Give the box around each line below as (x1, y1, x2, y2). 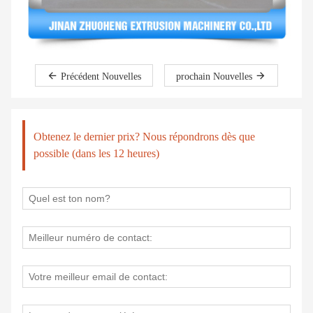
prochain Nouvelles (176, 71, 255, 82)
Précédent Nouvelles (61, 71, 141, 82)
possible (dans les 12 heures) (34, 147, 159, 159)
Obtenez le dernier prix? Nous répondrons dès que (34, 131, 255, 143)
